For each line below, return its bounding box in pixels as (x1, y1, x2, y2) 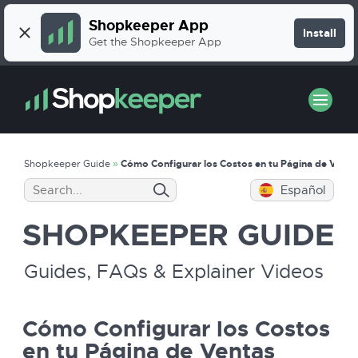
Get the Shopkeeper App (89, 34, 221, 49)
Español (280, 183, 325, 197)
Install (303, 26, 336, 40)
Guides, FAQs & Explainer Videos (24, 260, 324, 284)
